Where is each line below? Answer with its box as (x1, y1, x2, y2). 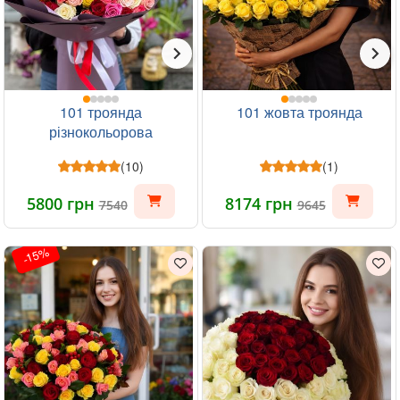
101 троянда (60, 101, 142, 122)
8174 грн (224, 192, 297, 214)
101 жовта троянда (236, 101, 362, 122)
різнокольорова (49, 121, 153, 142)
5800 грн (26, 192, 99, 214)
